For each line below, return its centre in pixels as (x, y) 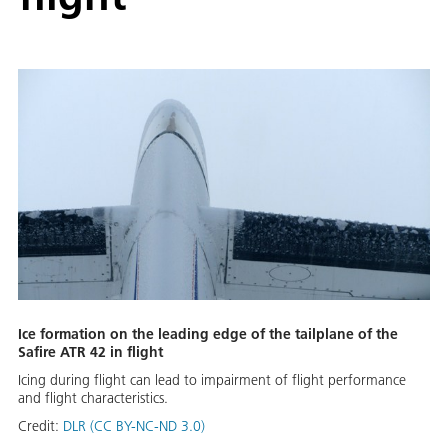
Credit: (40, 426)
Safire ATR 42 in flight (90, 352)
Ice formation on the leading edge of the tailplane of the (208, 334)
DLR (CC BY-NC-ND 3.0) (134, 426)
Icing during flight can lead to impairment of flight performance (212, 380)
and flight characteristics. (93, 398)
